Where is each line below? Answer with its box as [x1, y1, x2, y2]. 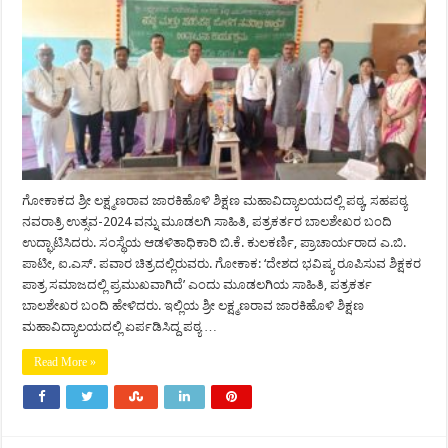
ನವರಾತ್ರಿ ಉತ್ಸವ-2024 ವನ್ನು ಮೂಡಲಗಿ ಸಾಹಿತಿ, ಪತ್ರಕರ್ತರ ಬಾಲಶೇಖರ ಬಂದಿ [22, 214, 393, 230]
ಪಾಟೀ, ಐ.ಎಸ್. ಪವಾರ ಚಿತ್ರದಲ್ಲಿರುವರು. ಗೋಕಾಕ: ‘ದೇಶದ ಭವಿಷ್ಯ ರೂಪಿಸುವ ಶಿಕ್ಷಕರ [22, 256, 422, 272]
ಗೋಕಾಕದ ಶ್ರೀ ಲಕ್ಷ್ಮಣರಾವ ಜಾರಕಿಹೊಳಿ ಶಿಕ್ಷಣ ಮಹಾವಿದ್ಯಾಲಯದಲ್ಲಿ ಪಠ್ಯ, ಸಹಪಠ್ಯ [22, 193, 408, 209]
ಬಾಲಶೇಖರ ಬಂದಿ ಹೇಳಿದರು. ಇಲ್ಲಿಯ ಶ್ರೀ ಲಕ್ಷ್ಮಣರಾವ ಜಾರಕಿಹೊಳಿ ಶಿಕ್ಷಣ [22, 298, 365, 314]
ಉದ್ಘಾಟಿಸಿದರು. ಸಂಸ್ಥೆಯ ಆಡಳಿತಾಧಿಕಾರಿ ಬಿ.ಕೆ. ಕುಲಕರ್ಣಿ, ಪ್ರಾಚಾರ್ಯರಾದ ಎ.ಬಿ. [22, 235, 407, 251]
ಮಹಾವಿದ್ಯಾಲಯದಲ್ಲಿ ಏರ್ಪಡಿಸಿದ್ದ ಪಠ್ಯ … [22, 319, 218, 335]
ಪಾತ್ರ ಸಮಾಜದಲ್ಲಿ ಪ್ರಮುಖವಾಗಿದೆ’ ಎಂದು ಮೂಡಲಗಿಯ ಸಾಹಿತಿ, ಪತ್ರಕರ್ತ [22, 277, 373, 293]
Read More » [34, 355, 97, 370]
